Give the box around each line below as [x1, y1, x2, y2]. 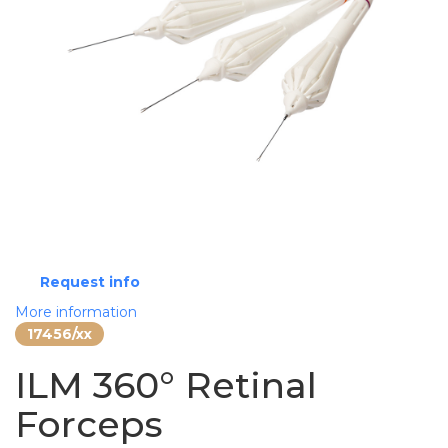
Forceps [15, 401, 163, 446]
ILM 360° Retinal [15, 362, 317, 407]
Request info [40, 272, 140, 291]
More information [15, 302, 137, 321]
